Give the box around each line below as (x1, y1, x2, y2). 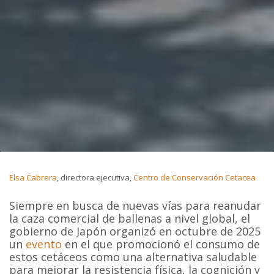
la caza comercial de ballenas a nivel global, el (9, 210, 251, 226)
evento (26, 236, 62, 251)
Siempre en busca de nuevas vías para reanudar (9, 198, 262, 213)
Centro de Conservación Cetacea (133, 171, 256, 183)
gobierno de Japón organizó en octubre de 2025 (9, 223, 261, 239)
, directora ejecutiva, (57, 171, 134, 183)
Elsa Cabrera (9, 171, 57, 183)
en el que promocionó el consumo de (62, 236, 261, 251)
